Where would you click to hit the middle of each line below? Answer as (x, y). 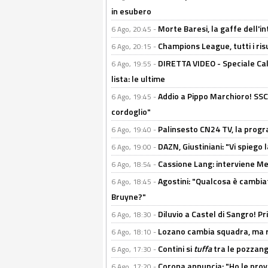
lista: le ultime (138, 79)
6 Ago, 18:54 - (135, 164)
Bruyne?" (129, 197)
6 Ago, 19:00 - (135, 147)
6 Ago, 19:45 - (135, 97)
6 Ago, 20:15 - (135, 46)
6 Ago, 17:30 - (135, 249)
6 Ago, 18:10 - (135, 232)
